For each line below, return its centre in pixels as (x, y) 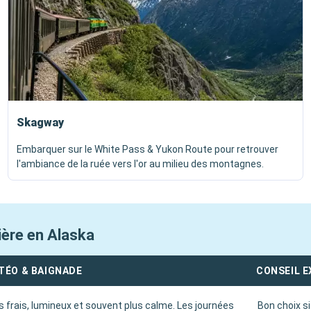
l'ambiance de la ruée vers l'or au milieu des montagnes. (140, 164)
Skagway (40, 123)
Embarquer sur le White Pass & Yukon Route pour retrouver (148, 149)
